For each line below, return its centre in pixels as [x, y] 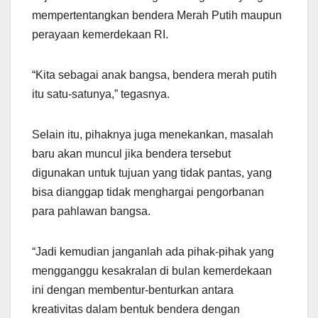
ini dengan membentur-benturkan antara [133, 290]
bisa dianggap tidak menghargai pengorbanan [148, 192]
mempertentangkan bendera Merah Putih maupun [157, 16]
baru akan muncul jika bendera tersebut [131, 154]
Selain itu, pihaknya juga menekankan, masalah [153, 135]
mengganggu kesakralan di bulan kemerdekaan [152, 271]
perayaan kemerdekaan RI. [100, 35]
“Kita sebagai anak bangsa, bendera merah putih [154, 75]
